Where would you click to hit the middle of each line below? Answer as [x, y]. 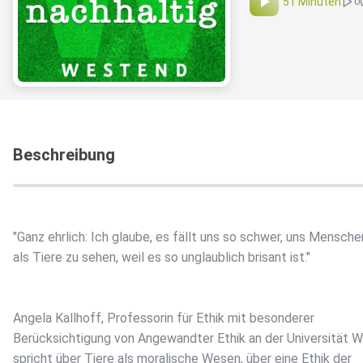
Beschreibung [64, 155]
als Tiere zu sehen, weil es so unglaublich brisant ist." [162, 258]
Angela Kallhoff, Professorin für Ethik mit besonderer [164, 318]
